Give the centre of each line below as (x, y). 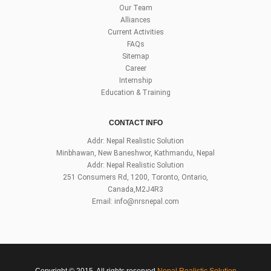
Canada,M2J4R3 (135, 190)
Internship (135, 81)
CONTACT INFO (135, 123)
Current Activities (135, 32)
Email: (103, 202)
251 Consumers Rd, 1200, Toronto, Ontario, (135, 178)
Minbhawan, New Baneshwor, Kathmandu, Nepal (135, 153)
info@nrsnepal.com (147, 202)
